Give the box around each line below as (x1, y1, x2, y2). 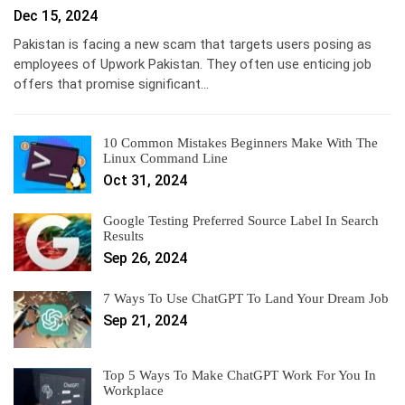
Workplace (103, 383, 164, 399)
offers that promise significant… (14, 76, 209, 93)
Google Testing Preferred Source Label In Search (103, 212, 379, 228)
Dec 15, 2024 (14, 7, 98, 25)
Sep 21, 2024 (103, 311, 187, 329)
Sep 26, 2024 (103, 249, 187, 267)
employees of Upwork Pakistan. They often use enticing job (14, 56, 372, 73)
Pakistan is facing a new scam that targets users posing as (14, 36, 372, 53)
